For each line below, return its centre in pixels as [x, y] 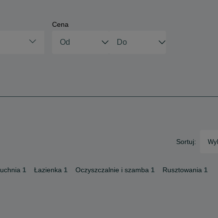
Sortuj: [186, 142]
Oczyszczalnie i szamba [112, 170]
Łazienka [48, 170]
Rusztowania [182, 170]
